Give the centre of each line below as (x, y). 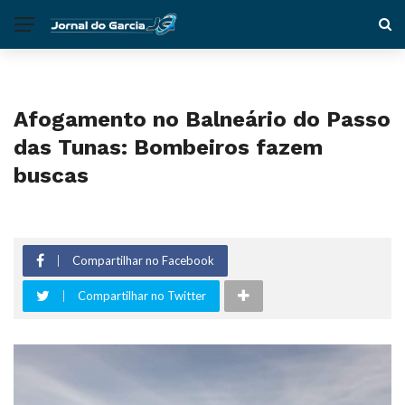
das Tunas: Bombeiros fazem (168, 147)
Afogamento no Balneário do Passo (202, 119)
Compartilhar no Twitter (142, 296)
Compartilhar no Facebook (143, 260)
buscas (51, 175)
